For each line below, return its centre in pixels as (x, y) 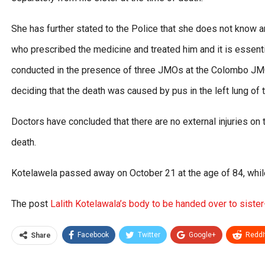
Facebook (93, 235)
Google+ (202, 235)
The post (31, 204)
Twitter (149, 235)
